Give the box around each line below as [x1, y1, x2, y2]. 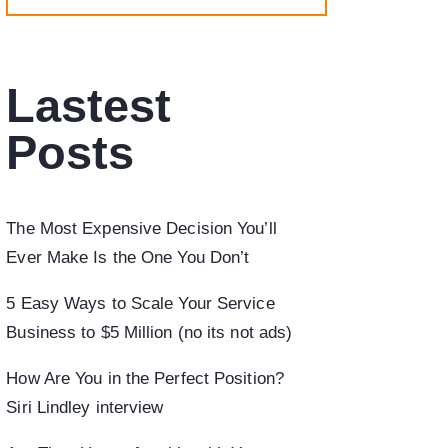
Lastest [6, 78, 171, 132]
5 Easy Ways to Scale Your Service [6, 293, 275, 313]
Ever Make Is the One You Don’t [6, 247, 250, 267]
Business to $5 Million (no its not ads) [6, 322, 293, 342]
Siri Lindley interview [6, 397, 164, 417]
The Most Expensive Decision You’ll [6, 218, 277, 238]
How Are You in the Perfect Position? [6, 368, 284, 388]
